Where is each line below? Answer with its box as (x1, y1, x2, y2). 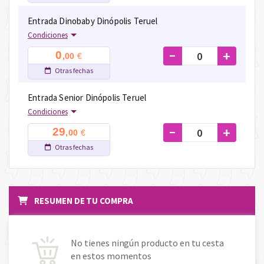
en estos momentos (71, 250, 152, 262)
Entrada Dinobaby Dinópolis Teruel (28, 15, 158, 27)
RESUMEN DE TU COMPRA (32, 195, 134, 207)
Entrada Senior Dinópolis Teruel (28, 92, 147, 104)
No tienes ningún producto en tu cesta (71, 237, 224, 249)
